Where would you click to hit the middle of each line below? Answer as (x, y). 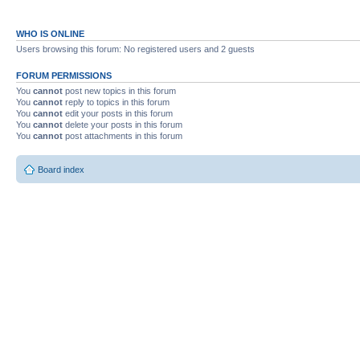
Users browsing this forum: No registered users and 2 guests (135, 49)
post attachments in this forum (123, 136)
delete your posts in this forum (123, 125)
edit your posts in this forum (118, 113)
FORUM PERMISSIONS (64, 76)
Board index (61, 169)
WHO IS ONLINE (50, 34)
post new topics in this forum (119, 91)
